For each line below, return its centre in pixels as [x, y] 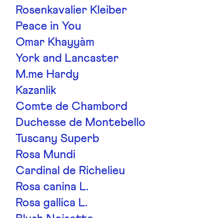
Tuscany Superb [57, 139]
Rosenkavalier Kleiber [71, 10]
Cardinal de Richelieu [70, 171]
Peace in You [48, 26]
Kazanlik [36, 91]
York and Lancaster [67, 58]
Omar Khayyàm [55, 42]
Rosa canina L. [52, 187]
